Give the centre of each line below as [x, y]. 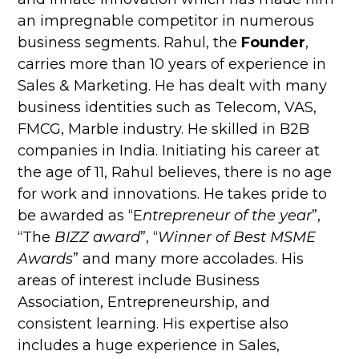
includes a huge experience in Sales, [149, 346]
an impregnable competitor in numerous [166, 21]
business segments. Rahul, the [130, 43]
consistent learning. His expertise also [153, 324]
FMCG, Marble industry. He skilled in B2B [164, 129]
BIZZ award [98, 238]
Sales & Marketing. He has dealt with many [173, 86]
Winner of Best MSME [237, 238]
